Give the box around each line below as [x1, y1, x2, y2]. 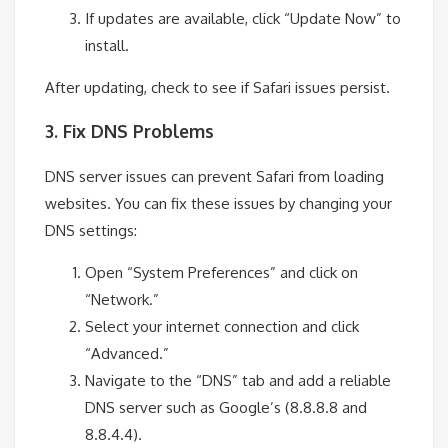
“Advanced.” [85, 343, 169, 363]
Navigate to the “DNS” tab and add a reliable [85, 370, 391, 390]
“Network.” [85, 289, 159, 309]
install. [85, 35, 129, 55]
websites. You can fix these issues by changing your [45, 193, 392, 213]
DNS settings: [45, 220, 137, 240]
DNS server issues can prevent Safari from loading [45, 166, 384, 186]
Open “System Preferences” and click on [85, 262, 358, 282]
